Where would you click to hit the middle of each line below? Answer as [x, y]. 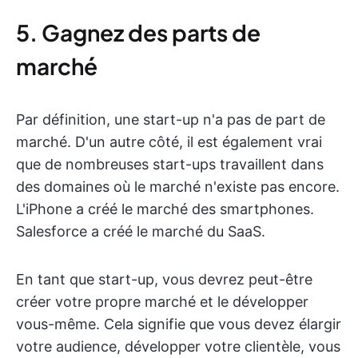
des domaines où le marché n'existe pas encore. [178, 187]
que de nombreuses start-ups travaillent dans [170, 164]
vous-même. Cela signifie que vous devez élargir [179, 324]
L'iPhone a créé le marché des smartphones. [165, 209]
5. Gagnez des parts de [138, 32]
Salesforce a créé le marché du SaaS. [141, 231]
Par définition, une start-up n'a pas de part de [171, 119]
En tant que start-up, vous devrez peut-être [164, 279]
